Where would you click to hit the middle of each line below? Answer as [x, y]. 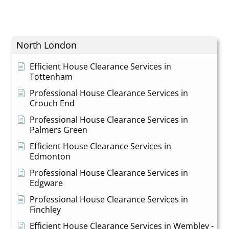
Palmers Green [59, 130]
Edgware [47, 183]
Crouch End [52, 104]
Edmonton [50, 157]
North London [47, 45]
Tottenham [51, 77]
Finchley [45, 210]
